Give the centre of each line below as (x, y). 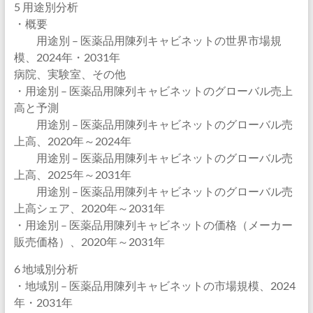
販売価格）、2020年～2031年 (89, 241)
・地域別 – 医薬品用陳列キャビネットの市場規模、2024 (154, 285)
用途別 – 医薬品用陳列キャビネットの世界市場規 (147, 40)
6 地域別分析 (46, 269)
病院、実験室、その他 (70, 74)
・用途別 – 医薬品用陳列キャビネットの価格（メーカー (153, 225)
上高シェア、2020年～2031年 (89, 208)
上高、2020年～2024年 (72, 141)
